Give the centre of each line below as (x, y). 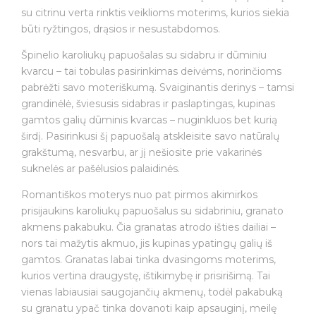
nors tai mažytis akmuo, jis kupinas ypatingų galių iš (147, 244)
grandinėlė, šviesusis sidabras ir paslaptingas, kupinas (148, 104)
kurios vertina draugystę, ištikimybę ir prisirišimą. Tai (146, 276)
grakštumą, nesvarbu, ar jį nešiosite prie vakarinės (141, 153)
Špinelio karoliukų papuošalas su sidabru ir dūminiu (144, 55)
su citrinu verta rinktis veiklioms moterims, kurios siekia (155, 13)
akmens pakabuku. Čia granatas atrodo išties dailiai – (148, 227)
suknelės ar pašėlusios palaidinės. (101, 169)
